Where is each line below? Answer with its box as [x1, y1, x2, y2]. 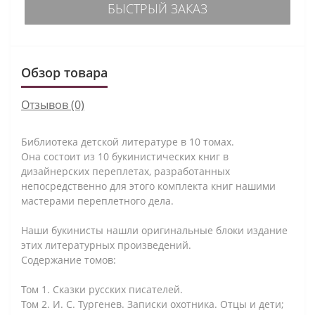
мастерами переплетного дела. [21, 193, 174, 207]
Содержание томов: [21, 252, 116, 266]
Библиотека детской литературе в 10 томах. [21, 134, 234, 148]
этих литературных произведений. [21, 238, 191, 252]
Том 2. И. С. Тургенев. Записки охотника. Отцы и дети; [21, 297, 284, 311]
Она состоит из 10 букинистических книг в [21, 149, 229, 163]
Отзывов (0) [21, 96, 84, 112]
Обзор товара [21, 63, 108, 81]
